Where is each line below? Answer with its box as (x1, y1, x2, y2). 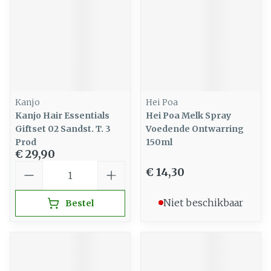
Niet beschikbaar (163, 197, 243, 209)
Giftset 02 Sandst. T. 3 (15, 123, 111, 134)
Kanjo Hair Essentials (15, 110, 109, 121)
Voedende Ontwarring (146, 123, 244, 134)
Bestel (65, 198, 94, 209)
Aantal (15, 160, 49, 172)
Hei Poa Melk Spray (146, 110, 231, 121)
